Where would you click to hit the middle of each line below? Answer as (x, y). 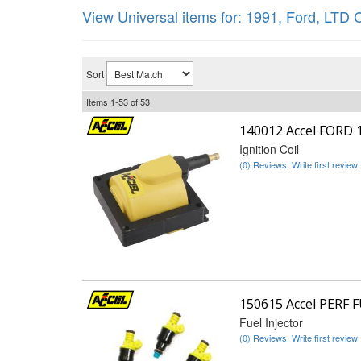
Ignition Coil (269, 149)
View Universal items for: (164, 16)
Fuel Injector (271, 323)
